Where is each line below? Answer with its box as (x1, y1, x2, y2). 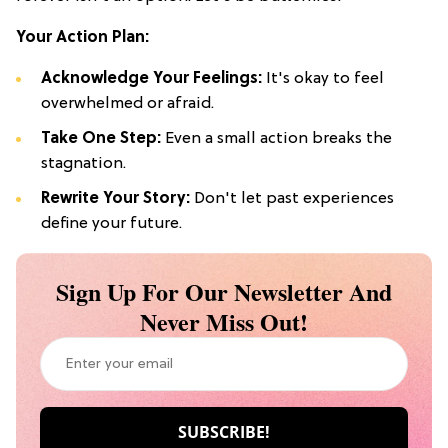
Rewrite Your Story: (41, 190, 190, 209)
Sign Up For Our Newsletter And (56, 274, 392, 310)
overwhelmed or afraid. (41, 95, 214, 114)
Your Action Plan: (16, 29, 149, 48)
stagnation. (41, 155, 126, 174)
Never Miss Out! (140, 304, 308, 340)
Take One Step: (41, 130, 161, 149)
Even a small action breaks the (161, 130, 392, 149)
